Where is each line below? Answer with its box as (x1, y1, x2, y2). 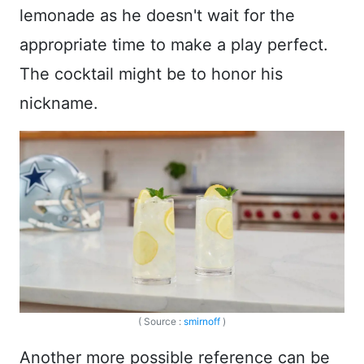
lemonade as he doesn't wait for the (19, 5, 295, 25)
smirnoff (184, 315, 220, 328)
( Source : (138, 315, 184, 328)
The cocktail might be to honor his (19, 63, 283, 84)
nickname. (19, 93, 98, 113)
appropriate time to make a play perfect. (19, 34, 328, 54)
